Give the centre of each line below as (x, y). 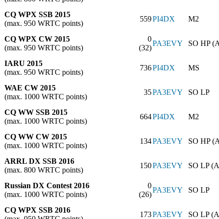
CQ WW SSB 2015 (36, 112)
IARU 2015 (23, 63)
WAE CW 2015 (30, 88)
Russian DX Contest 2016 (47, 185)
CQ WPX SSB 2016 (37, 210)
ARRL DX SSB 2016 (39, 161)
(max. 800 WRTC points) (44, 170)
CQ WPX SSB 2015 (37, 14)
